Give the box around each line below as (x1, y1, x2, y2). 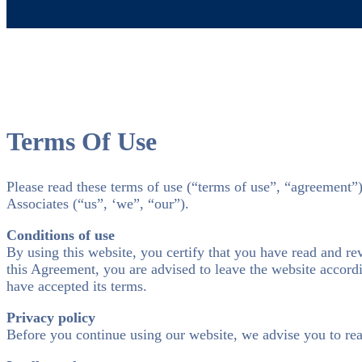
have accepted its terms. (6, 278, 147, 295)
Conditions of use (6, 227, 115, 244)
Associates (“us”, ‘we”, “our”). (6, 196, 189, 213)
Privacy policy (6, 309, 95, 326)
